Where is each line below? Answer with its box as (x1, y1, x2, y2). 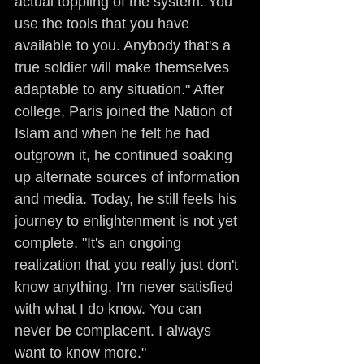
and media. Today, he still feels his (15, 191, 240, 207)
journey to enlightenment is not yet (15, 213, 241, 229)
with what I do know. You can (15, 301, 206, 317)
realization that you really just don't (15, 257, 242, 273)
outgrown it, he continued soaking (15, 147, 236, 163)
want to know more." (15, 344, 146, 361)
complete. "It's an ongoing (15, 235, 185, 251)
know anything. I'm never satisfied (15, 279, 237, 295)
